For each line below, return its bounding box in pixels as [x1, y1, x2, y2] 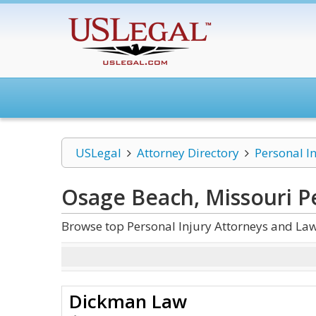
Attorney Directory [136, 145, 239, 161]
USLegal [75, 145, 121, 161]
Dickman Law [69, 288, 187, 314]
